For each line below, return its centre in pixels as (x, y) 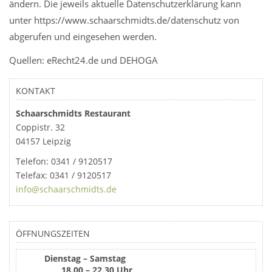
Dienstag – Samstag (75, 258)
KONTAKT (36, 91)
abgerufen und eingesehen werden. (83, 36)
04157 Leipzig (43, 141)
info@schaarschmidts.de (66, 189)
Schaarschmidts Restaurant (73, 113)
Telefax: (33, 175)
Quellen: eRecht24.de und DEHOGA (83, 60)
